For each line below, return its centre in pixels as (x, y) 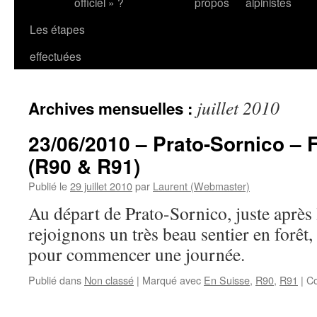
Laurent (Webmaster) (201, 186)
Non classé (109, 280)
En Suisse (227, 280)
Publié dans (55, 280)
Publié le (48, 186)
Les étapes (57, 29)
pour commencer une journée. (137, 254)
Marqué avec (172, 280)
